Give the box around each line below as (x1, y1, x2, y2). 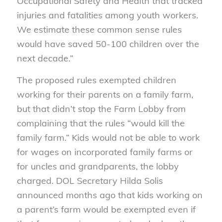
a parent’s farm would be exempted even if (16, 203, 196, 215)
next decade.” (16, 52, 73, 64)
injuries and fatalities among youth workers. (16, 9, 198, 21)
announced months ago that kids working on (16, 189, 203, 201)
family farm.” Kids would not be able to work (16, 131, 200, 143)
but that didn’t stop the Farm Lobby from (16, 103, 186, 114)
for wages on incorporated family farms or (16, 146, 193, 158)
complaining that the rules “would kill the (16, 117, 185, 129)
